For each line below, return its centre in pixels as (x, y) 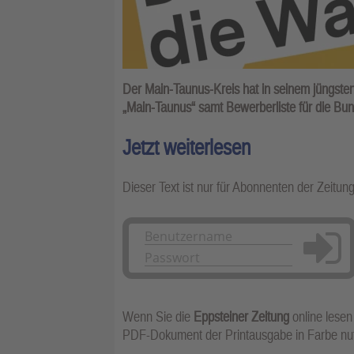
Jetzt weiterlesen (186, 147)
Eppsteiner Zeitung (241, 316)
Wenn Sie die (158, 316)
